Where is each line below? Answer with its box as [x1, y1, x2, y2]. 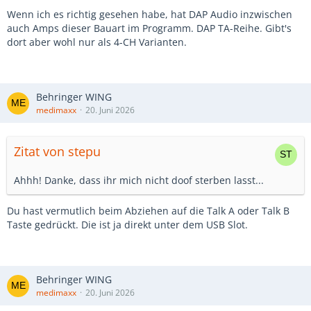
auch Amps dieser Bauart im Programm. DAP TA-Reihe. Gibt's [7, 22, 292, 35]
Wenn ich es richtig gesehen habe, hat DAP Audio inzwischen [7, 8, 292, 21]
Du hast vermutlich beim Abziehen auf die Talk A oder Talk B [7, 204, 289, 217]
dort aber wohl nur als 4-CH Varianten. [7, 35, 187, 49]
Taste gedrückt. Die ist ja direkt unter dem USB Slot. [7, 218, 248, 231]
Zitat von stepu [14, 143, 101, 160]
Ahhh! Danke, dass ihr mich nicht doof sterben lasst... [14, 174, 264, 187]
